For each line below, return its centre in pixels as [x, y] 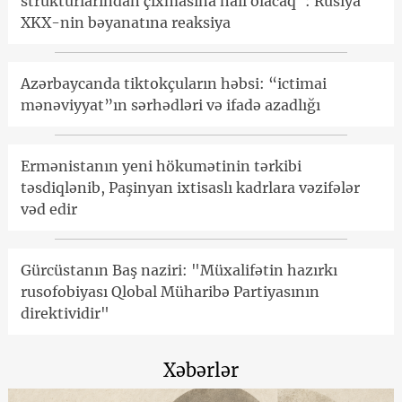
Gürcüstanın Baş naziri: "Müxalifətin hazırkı [179, 270]
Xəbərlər [201, 370]
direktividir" [65, 313]
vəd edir [48, 209]
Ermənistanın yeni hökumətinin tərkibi [161, 166]
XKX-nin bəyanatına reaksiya [125, 22]
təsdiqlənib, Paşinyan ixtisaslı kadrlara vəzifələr [190, 187]
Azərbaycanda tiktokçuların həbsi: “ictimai [173, 83]
